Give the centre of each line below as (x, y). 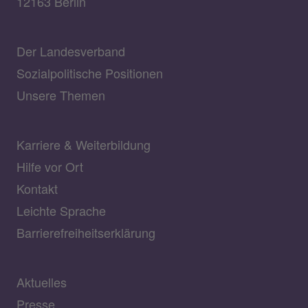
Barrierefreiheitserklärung (86, 233)
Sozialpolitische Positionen (90, 73)
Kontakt (37, 189)
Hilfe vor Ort (50, 167)
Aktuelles (42, 282)
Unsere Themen (61, 95)
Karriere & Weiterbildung (84, 145)
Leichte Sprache (61, 211)
